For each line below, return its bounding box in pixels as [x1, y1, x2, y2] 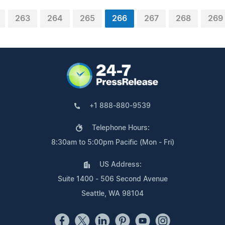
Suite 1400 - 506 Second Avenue [57, 175, 168, 183]
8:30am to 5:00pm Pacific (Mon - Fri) [51, 139, 174, 146]
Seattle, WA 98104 [81, 190, 144, 197]
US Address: [99, 161, 142, 168]
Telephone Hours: [91, 124, 150, 132]
